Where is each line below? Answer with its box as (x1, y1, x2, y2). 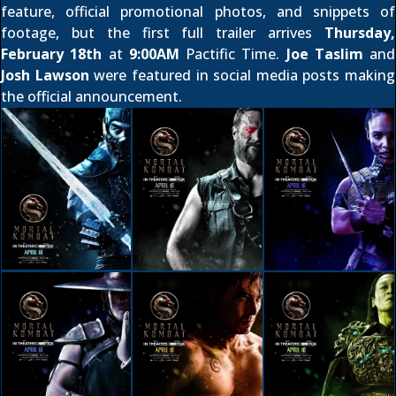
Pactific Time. (179, 44, 286, 64)
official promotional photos (65, 2, 263, 21)
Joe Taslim (286, 44, 363, 64)
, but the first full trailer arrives (56, 23, 324, 42)
